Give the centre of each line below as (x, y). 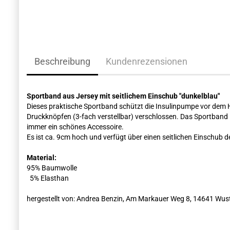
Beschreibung (62, 61)
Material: (42, 158)
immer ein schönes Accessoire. (75, 127)
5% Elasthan (48, 178)
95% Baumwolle (52, 168)
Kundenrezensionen (147, 61)
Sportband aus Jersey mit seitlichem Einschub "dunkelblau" (123, 96)
